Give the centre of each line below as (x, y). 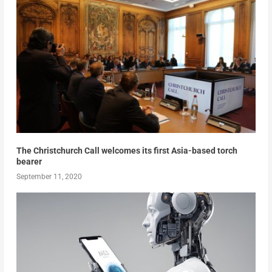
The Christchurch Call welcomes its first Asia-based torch (127, 150)
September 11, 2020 (49, 176)
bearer (29, 161)
